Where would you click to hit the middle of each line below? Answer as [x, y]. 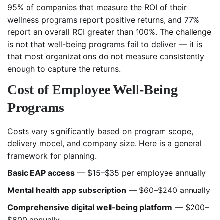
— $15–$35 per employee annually [140, 173]
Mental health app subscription [67, 190]
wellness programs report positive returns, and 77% [103, 20]
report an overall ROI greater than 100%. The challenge [109, 32]
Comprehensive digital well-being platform [90, 207]
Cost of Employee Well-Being [93, 90]
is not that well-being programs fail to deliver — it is [105, 44]
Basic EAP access [41, 173]
